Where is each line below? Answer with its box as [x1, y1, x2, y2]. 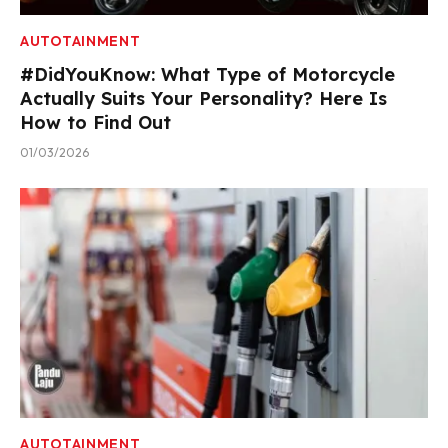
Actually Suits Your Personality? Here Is [20, 87, 387, 111]
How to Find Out [20, 111, 171, 135]
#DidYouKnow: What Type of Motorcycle [20, 63, 395, 87]
